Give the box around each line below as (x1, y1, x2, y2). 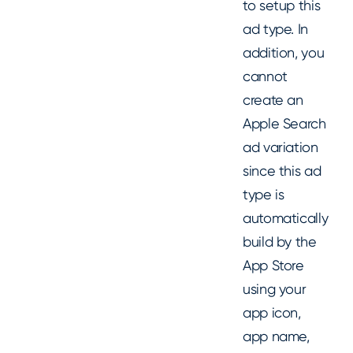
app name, (243, 328, 310, 345)
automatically (243, 210, 329, 227)
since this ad (243, 162, 321, 180)
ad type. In (243, 20, 309, 38)
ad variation (243, 139, 318, 156)
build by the (243, 233, 317, 251)
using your (243, 281, 307, 298)
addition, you (243, 44, 325, 61)
